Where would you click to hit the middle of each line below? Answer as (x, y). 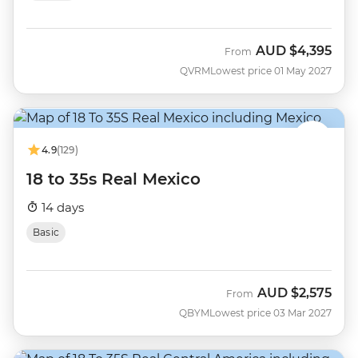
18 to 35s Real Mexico (113, 179)
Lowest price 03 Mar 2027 (270, 312)
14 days (61, 207)
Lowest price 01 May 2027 (271, 70)
